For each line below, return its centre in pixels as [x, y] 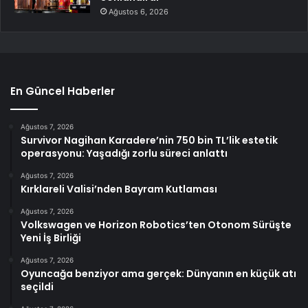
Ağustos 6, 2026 [139, 11]
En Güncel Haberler [63, 91]
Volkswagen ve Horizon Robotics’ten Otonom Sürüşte [156, 224]
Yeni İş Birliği [51, 238]
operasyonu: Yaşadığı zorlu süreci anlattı [124, 153]
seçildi [37, 286]
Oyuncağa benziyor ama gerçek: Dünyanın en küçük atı [158, 273]
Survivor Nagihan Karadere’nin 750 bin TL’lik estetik [149, 140]
